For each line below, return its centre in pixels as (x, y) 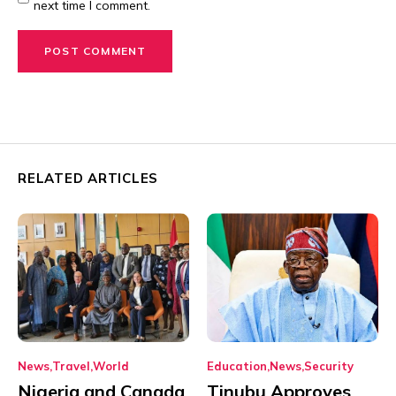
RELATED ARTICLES (88, 179)
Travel (71, 366)
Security (329, 366)
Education (237, 366)
